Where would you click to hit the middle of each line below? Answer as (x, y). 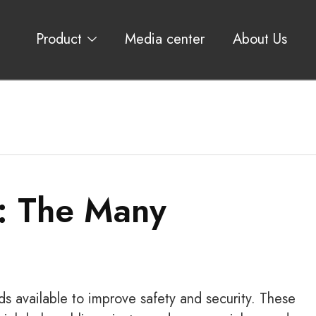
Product (59, 39)
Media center (164, 39)
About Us (260, 39)
